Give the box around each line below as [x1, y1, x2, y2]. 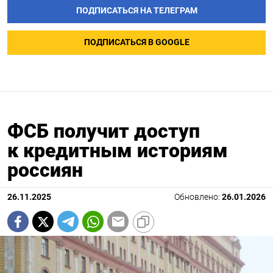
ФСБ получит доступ [7, 119, 200, 143]
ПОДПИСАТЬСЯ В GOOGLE [83, 37, 190, 48]
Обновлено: [174, 192, 222, 203]
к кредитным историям [7, 139, 228, 163]
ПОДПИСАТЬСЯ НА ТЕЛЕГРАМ [76, 5, 197, 16]
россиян [7, 158, 83, 182]
